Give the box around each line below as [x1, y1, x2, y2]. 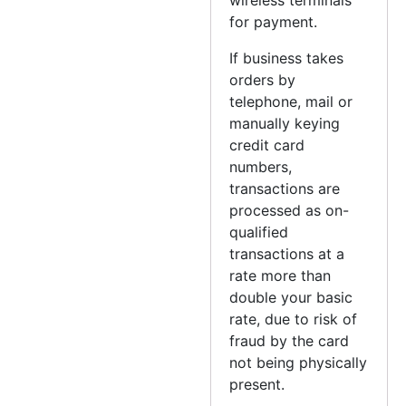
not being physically [229, 353, 368, 372]
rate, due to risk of [229, 309, 358, 328]
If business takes [229, 48, 344, 67]
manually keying [229, 113, 341, 132]
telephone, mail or [229, 92, 353, 111]
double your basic [229, 287, 353, 306]
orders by [229, 70, 296, 89]
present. [229, 374, 285, 393]
